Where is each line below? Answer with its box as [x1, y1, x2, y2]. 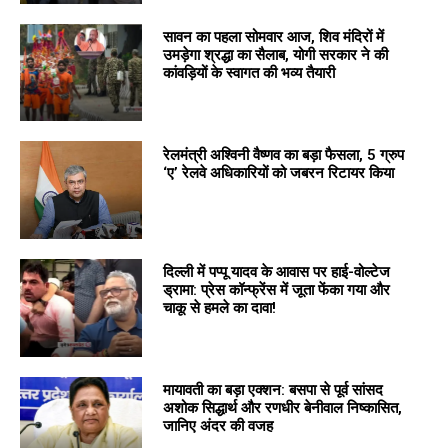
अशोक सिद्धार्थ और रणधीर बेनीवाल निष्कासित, [162, 399, 402, 418]
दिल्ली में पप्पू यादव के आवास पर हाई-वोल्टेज [162, 263, 390, 282]
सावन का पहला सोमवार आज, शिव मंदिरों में [162, 27, 384, 46]
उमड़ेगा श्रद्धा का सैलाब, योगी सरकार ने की [162, 45, 388, 64]
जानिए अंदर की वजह [162, 417, 273, 436]
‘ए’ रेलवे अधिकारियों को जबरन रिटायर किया [162, 163, 394, 182]
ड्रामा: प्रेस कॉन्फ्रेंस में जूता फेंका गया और [162, 281, 390, 300]
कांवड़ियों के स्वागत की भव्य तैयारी [162, 63, 335, 82]
